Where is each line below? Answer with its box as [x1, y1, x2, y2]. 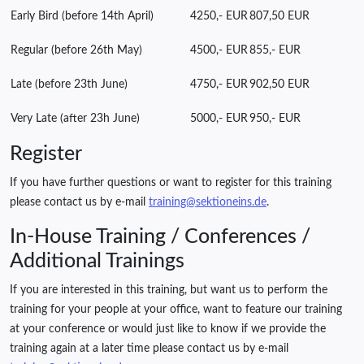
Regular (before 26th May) [11, 45, 142, 57]
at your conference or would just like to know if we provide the [10, 323, 326, 336]
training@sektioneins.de [149, 197, 266, 209]
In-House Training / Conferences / [10, 227, 310, 248]
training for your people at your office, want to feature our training [10, 304, 342, 316]
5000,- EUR [190, 113, 248, 125]
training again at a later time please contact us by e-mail [10, 343, 288, 355]
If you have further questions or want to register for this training [10, 177, 331, 189]
